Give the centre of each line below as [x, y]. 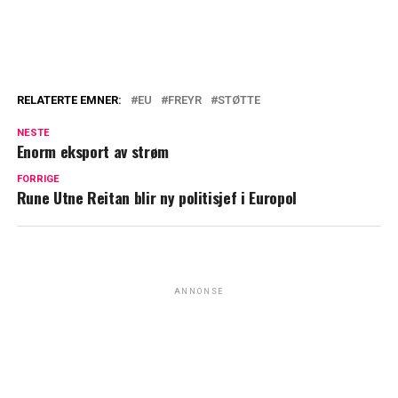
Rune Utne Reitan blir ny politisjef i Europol [156, 198]
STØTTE [239, 100]
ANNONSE [199, 292]
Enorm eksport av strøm [92, 151]
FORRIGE [38, 179]
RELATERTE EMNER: [69, 100]
